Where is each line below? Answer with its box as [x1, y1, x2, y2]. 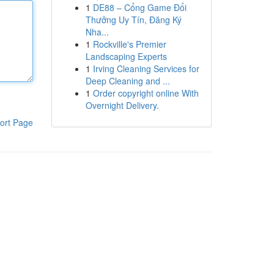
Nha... [85, 26, 109, 38]
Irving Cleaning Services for [92, 62, 199, 75]
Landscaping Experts [85, 50, 167, 62]
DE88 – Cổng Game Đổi [92, 1, 187, 13]
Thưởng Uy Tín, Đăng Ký [85, 13, 182, 26]
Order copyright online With [92, 87, 199, 99]
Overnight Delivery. [85, 99, 159, 111]
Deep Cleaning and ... [85, 75, 170, 87]
